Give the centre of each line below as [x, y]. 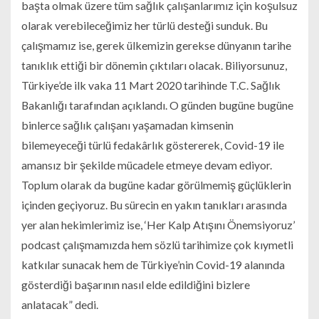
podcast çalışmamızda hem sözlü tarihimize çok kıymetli [157, 244]
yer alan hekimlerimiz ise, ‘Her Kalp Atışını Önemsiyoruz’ [158, 224]
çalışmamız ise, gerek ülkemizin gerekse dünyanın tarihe [156, 45]
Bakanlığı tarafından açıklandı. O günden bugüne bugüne [157, 105]
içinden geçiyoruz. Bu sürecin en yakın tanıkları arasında [154, 204]
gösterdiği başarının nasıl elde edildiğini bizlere [136, 284]
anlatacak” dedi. [60, 304]
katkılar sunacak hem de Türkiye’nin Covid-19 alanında [153, 264]
